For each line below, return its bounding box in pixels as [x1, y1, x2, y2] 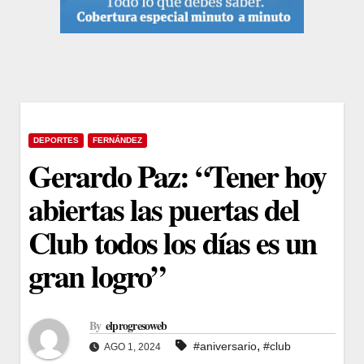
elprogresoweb [105, 317, 167, 335]
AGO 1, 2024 [102, 341, 161, 353]
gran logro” [28, 253, 166, 298]
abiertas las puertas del [28, 186, 300, 232]
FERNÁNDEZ [93, 135, 142, 145]
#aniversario [193, 340, 257, 353]
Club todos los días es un [28, 219, 317, 265]
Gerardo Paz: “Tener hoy [28, 153, 327, 198]
